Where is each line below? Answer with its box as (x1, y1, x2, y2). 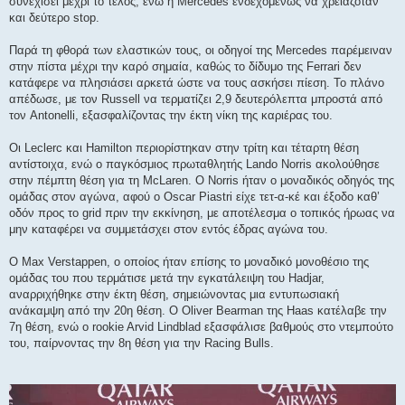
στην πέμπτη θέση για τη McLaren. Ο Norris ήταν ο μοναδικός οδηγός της (9, 173, 394, 187)
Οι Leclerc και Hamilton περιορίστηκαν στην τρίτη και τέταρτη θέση (9, 140, 359, 155)
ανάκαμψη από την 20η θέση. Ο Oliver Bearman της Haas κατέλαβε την (9, 303, 387, 317)
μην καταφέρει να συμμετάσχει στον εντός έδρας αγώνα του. (9, 221, 328, 236)
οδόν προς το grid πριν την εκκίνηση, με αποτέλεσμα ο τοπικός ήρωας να (9, 205, 395, 220)
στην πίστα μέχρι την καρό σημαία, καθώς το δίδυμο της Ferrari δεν (9, 59, 362, 73)
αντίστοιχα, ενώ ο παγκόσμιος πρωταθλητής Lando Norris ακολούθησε (9, 156, 380, 171)
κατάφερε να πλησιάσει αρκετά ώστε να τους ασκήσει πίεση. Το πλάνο (9, 75, 384, 89)
